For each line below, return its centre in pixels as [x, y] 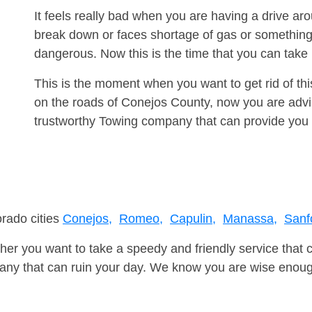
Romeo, [141, 219]
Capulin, [193, 219]
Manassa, [250, 219]
